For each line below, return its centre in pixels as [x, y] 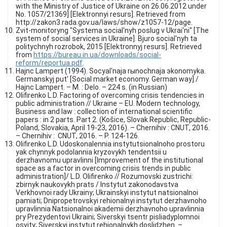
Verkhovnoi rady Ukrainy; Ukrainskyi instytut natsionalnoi [107, 193]
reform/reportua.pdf [49, 63]
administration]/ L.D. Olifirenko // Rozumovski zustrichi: [104, 176]
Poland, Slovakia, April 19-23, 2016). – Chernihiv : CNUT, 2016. [113, 128]
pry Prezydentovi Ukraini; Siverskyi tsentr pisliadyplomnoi [108, 217]
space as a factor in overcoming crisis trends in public [103, 168]
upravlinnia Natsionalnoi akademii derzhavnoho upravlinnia [110, 209]
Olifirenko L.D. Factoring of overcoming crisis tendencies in [110, 95]
